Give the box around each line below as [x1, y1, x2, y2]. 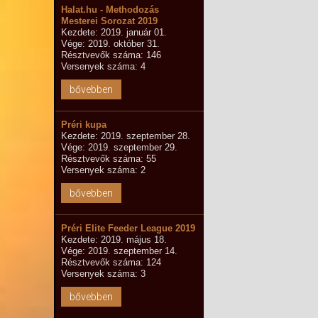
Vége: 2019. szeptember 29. [60, 142, 177, 153]
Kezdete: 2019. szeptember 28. [60, 131, 190, 141]
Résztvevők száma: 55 [60, 153, 156, 164]
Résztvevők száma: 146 [60, 50, 161, 60]
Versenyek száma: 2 [60, 165, 146, 175]
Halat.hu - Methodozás [60, 4, 159, 15]
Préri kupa [60, 119, 106, 130]
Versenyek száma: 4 [60, 61, 146, 72]
